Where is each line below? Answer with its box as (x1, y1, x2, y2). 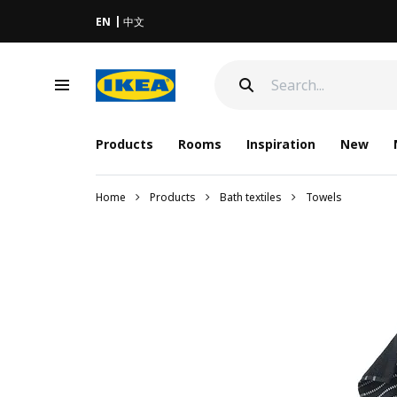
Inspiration (245, 136, 315, 152)
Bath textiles (219, 190, 282, 205)
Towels (305, 190, 342, 205)
